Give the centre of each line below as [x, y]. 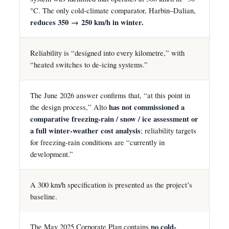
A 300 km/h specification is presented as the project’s [111, 184]
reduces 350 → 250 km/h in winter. [87, 22]
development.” [52, 154]
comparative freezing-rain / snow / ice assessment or [114, 119]
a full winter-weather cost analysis [85, 130]
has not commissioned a [147, 107]
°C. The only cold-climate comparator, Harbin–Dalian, [113, 10]
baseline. [44, 196]
